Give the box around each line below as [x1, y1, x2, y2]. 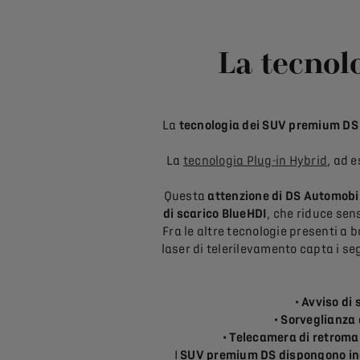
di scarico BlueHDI [162, 207, 268, 222]
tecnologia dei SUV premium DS [178, 118, 358, 133]
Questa [163, 189, 208, 204]
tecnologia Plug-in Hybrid [182, 153, 328, 169]
